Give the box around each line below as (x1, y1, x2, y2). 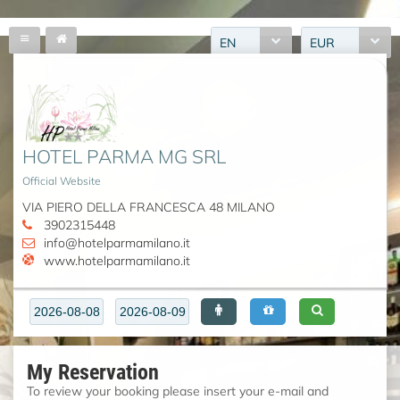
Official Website (22, 174, 101, 188)
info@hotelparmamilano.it (44, 234, 190, 252)
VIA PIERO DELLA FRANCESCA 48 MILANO (22, 198, 275, 216)
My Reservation (27, 357, 159, 387)
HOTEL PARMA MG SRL (22, 144, 226, 170)
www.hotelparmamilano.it (44, 252, 190, 270)
